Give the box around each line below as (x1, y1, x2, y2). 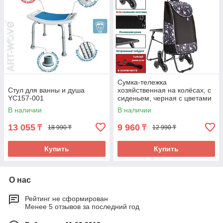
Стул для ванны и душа (8, 86, 85, 94)
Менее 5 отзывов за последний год (25, 202, 139, 211)
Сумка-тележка (117, 78, 167, 86)
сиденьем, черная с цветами (117, 94, 212, 102)
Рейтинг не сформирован (25, 194, 108, 203)
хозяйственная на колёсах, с (117, 86, 211, 94)
